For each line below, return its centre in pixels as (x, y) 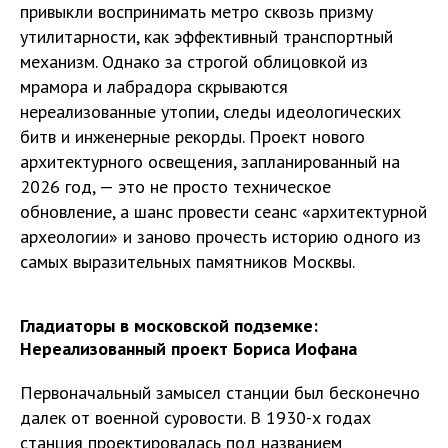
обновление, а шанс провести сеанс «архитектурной (223, 211)
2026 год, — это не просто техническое (175, 186)
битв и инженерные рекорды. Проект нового (192, 136)
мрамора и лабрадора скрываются (154, 86)
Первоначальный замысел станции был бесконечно (220, 392)
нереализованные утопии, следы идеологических (210, 111)
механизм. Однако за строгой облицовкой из (194, 61)
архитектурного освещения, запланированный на (210, 161)
